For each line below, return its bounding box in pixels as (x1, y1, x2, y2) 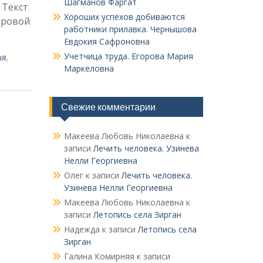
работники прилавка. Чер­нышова (63, 23, 197, 35)
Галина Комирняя (63, 251, 134, 262)
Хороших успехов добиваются (63, 11, 185, 22)
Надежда (63, 224, 100, 235)
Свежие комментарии (60, 101, 156, 113)
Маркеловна (63, 63, 114, 74)
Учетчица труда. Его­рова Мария (63, 50, 193, 62)
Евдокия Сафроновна (63, 36, 150, 47)
